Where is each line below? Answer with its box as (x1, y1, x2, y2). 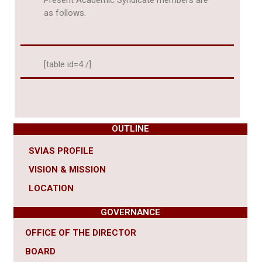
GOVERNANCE (101, 207, 160, 218)
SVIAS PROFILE (29, 146, 94, 157)
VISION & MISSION (29, 164, 106, 175)
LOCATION (29, 183, 74, 194)
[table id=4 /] (44, 59, 91, 70)
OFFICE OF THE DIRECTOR (25, 227, 136, 239)
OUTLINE (112, 123, 149, 135)
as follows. (44, 8, 86, 19)
